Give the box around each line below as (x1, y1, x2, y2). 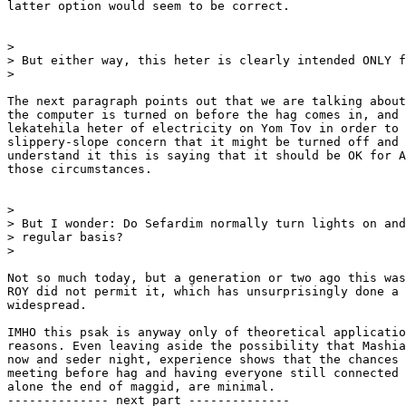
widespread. (7, 298, 87, 313)
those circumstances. (7, 162, 152, 177)
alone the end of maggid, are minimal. (7, 380, 275, 394)
